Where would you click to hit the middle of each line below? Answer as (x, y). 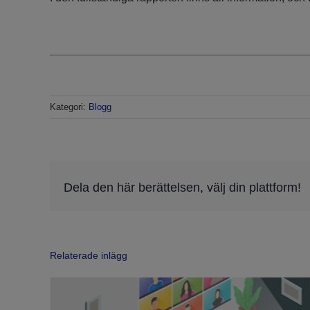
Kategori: (69, 107)
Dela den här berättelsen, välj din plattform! (182, 187)
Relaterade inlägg (89, 256)
